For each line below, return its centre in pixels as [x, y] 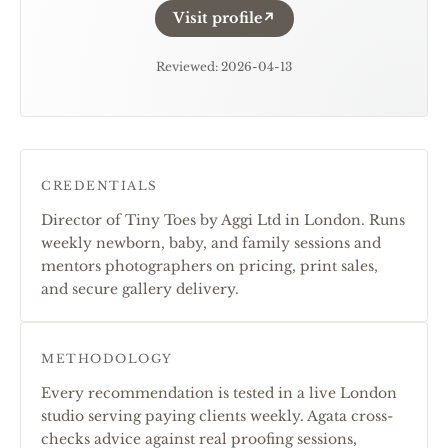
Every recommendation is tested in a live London [219, 393]
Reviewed [185, 66]
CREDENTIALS [99, 185]
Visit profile [217, 18]
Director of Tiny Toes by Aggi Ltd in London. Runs [223, 220]
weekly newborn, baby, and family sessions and [211, 243]
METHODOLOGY [107, 358]
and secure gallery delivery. [140, 289]
